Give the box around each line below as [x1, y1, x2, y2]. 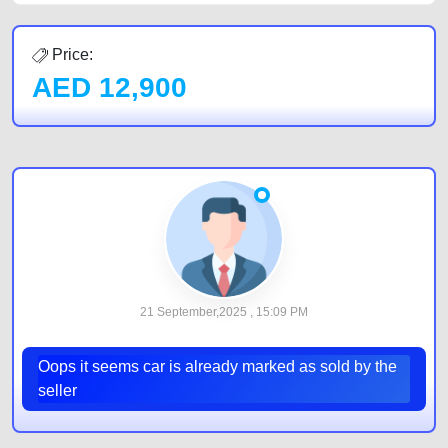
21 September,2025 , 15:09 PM [140, 305, 308, 319]
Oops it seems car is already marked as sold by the [38, 358, 397, 375]
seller [38, 382, 77, 399]
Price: [48, 46, 93, 63]
